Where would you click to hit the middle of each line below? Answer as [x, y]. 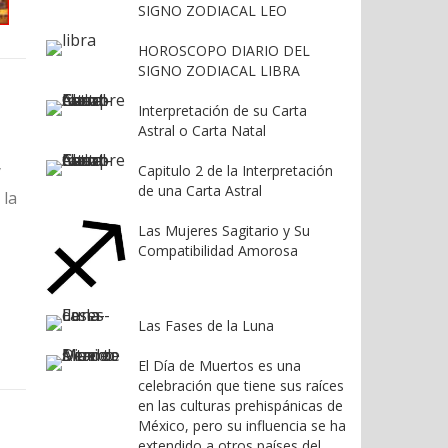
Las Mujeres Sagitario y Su [224, 231]
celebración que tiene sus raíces [241, 385]
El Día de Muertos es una [219, 365]
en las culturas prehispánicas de [240, 405]
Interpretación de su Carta [222, 111]
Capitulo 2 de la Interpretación [235, 171]
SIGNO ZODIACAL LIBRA [219, 71]
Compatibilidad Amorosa [218, 251]
